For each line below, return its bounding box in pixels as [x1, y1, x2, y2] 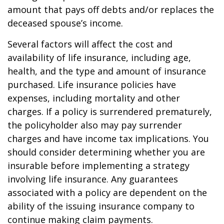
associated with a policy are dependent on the [7, 186, 207, 199]
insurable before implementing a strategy [7, 159, 189, 172]
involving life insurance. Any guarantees [7, 173, 178, 185]
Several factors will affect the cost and [7, 38, 172, 50]
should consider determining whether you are [7, 146, 205, 158]
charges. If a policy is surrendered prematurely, [7, 105, 212, 118]
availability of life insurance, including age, [7, 51, 191, 64]
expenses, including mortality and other [7, 92, 180, 104]
